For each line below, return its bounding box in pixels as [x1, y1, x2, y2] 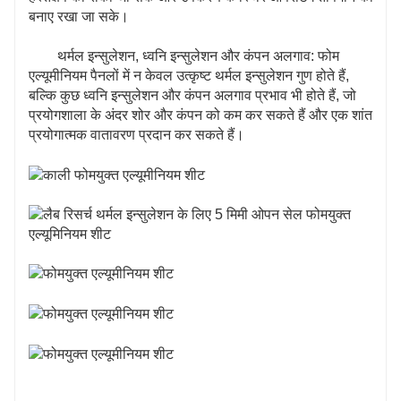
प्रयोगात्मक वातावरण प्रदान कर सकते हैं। [29, 126, 244, 142]
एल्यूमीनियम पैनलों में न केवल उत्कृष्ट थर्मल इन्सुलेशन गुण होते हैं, [29, 67, 349, 83]
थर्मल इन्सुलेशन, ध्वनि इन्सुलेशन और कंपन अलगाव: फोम [57, 47, 339, 64]
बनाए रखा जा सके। [29, 8, 129, 24]
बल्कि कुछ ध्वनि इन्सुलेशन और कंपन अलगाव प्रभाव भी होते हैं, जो [29, 87, 356, 103]
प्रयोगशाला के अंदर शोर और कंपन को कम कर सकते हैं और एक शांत [29, 107, 372, 123]
